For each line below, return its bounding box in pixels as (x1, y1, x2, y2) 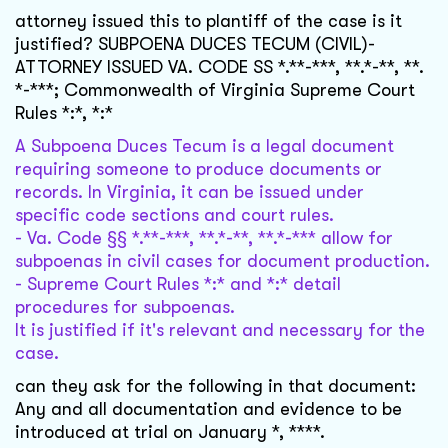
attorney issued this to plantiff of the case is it (15, 11, 402, 32)
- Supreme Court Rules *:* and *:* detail (15, 274, 341, 295)
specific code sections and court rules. (15, 205, 334, 226)
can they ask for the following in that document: (15, 376, 416, 397)
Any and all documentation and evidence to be (15, 399, 402, 420)
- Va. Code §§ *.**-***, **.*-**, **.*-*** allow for (15, 228, 393, 249)
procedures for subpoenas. (15, 297, 235, 318)
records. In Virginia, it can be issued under (15, 182, 364, 203)
